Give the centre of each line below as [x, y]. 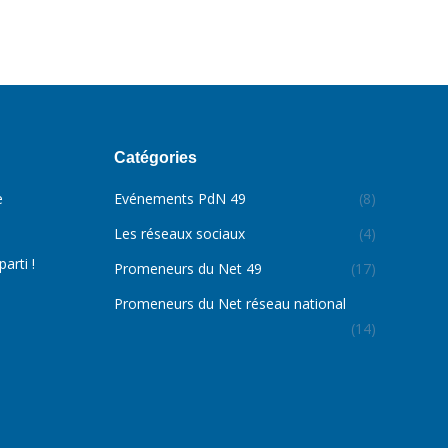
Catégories [155, 157]
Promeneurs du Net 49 [187, 268]
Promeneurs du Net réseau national [229, 303]
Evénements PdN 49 [179, 198]
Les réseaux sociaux [179, 233]
